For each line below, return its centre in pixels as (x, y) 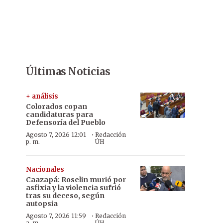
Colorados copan (56, 107)
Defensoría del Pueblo (66, 122)
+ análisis (42, 96)
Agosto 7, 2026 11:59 (56, 216)
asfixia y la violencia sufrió (73, 188)
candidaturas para (59, 114)
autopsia (42, 204)
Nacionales (45, 169)
